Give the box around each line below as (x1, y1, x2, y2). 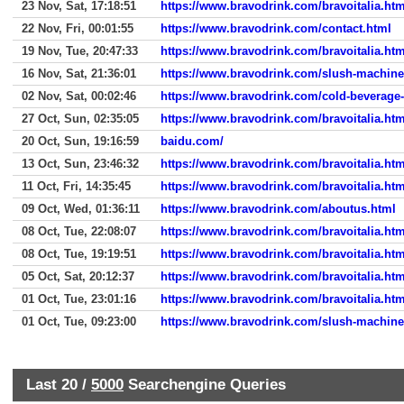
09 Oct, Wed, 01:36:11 (22, 202, 140, 216)
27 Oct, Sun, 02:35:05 (22, 112, 139, 125)
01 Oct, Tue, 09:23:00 (22, 315, 136, 328)
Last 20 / (26, 375, 91, 393)
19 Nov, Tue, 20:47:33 (22, 44, 138, 58)
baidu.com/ (161, 134, 224, 148)
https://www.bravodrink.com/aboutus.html (161, 202, 396, 216)
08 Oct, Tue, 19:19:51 (22, 247, 136, 261)
